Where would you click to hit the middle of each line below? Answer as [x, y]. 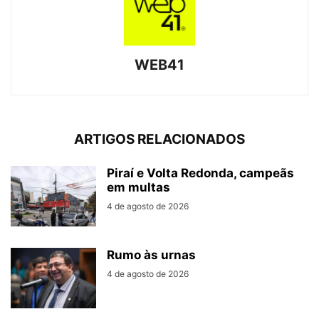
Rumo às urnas [151, 255]
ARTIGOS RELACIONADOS [159, 140]
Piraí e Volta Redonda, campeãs [200, 173]
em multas [138, 188]
